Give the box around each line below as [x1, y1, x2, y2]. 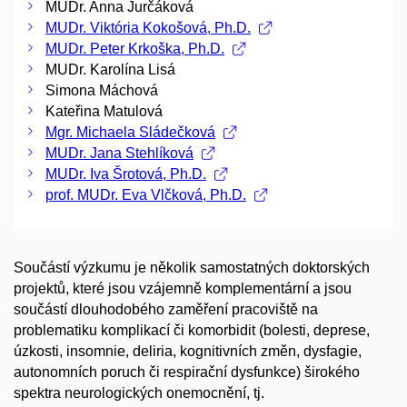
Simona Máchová [45, 83, 158, 98]
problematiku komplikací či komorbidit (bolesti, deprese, [14, 323, 370, 338]
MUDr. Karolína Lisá [45, 62, 175, 77]
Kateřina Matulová [45, 104, 163, 119]
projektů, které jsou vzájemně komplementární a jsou [14, 281, 352, 296]
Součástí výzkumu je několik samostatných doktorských [14, 260, 370, 275]
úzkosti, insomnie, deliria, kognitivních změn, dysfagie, [14, 343, 362, 359]
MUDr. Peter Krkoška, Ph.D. [45, 41, 224, 56]
